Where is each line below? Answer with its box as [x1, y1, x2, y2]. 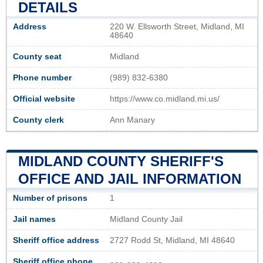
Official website [13, 94, 75, 103]
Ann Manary [110, 115, 155, 124]
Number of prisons [13, 193, 87, 203]
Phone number [13, 73, 72, 82]
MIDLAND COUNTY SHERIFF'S [18, 153, 224, 169]
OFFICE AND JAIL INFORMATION [18, 170, 241, 187]
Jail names [13, 214, 56, 224]
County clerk [13, 115, 64, 124]
